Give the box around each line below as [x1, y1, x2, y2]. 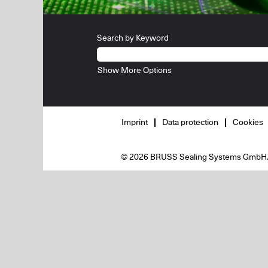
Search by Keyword [97, 34, 169, 42]
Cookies [233, 118, 263, 127]
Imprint [121, 118, 148, 127]
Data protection [162, 118, 218, 127]
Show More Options [98, 66, 172, 75]
